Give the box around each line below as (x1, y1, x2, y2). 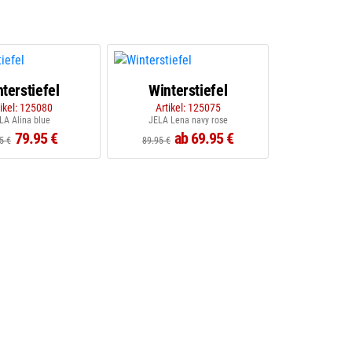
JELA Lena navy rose (148, 115, 228, 126)
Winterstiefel (148, 81, 228, 100)
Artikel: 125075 (155, 101, 221, 114)
